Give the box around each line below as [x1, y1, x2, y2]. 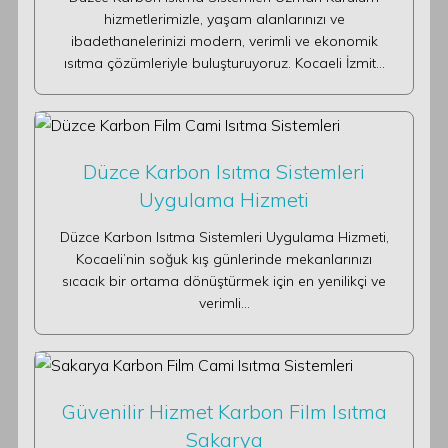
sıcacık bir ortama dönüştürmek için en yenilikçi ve [62, 272, 386, 290]
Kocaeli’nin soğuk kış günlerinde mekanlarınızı [76, 250, 372, 268]
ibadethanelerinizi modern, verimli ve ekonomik [70, 32, 378, 50]
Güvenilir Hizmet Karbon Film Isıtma [61, 399, 387, 424]
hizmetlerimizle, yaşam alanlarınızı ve [103, 10, 345, 28]
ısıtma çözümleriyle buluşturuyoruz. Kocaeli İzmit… [63, 54, 385, 72]
